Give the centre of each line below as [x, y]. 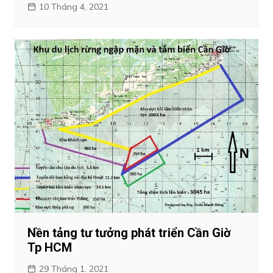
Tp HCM [49, 247]
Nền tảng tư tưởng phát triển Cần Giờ [129, 232]
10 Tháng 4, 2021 [73, 7]
